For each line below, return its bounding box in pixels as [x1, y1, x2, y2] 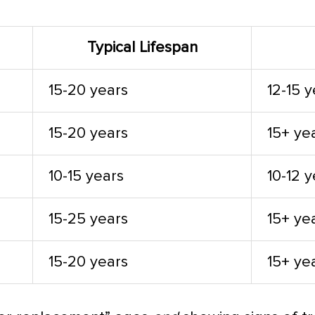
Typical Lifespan [86, 38, 198, 57]
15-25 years [49, 210, 129, 229]
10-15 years [49, 167, 124, 186]
